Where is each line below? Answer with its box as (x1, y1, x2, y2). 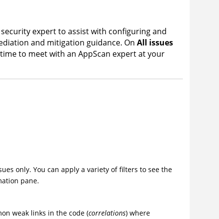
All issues (137, 37, 174, 48)
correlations (88, 208, 126, 218)
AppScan (78, 48, 111, 59)
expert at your (110, 48, 165, 59)
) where (126, 208, 151, 218)
